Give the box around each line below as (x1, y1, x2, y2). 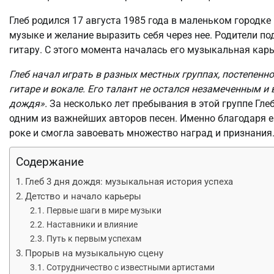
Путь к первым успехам (46, 233, 141, 244)
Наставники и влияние (46, 219, 138, 230)
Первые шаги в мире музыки (46, 205, 161, 216)
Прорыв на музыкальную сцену (25, 247, 164, 259)
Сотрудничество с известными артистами (46, 262, 215, 273)
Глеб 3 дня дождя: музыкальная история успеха (25, 176, 234, 187)
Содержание (16, 154, 84, 169)
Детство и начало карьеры (25, 190, 142, 202)
